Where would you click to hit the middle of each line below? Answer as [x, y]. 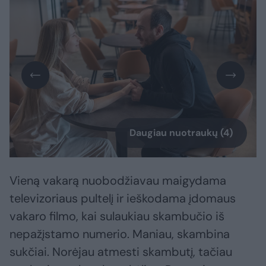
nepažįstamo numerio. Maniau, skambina [120, 234]
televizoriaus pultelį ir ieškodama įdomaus [123, 199]
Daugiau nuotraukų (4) [181, 133]
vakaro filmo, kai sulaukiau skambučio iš [117, 216]
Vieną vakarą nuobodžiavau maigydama [118, 181]
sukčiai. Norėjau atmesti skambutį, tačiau [121, 252]
